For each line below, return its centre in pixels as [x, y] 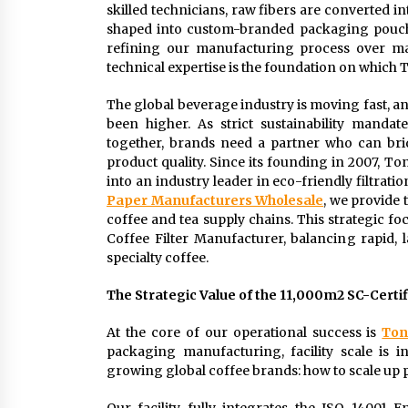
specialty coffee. [158, 258]
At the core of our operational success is [245, 333]
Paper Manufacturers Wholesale [215, 201]
